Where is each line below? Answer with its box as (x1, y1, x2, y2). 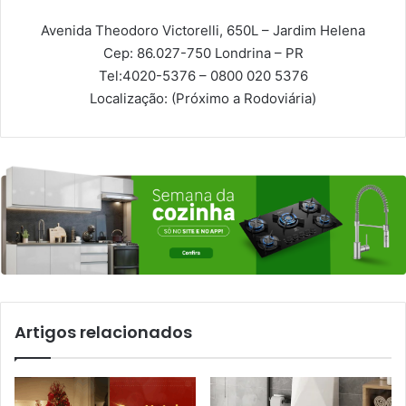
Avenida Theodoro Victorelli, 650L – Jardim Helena (41, 21, 365, 39)
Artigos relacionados (14, 321, 192, 344)
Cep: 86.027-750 (102, 43, 211, 62)
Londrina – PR (214, 43, 304, 62)
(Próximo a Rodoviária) (171, 89, 316, 107)
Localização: (90, 89, 171, 107)
